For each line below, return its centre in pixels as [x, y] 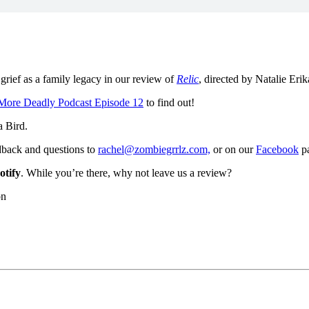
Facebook [277, 149]
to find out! [169, 102]
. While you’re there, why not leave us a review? [126, 172]
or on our [233, 149]
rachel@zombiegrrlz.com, [154, 149]
